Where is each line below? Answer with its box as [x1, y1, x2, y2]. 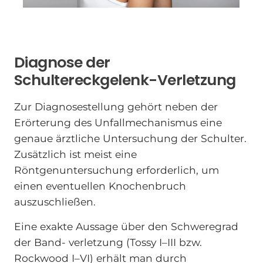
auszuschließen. [14, 195, 96, 208]
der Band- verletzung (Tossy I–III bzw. [14, 236, 202, 249]
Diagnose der [14, 52, 110, 73]
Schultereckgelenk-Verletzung [14, 69, 236, 90]
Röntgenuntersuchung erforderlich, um [14, 163, 219, 176]
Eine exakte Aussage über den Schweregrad [14, 220, 238, 233]
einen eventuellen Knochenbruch [14, 179, 186, 192]
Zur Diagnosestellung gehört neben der [14, 100, 218, 113]
